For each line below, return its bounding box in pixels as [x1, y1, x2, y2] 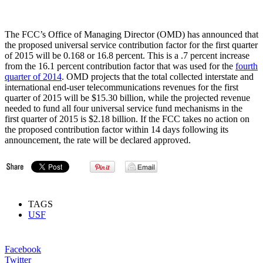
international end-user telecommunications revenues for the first [5, 82, 238, 92]
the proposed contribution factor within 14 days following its [5, 124, 228, 134]
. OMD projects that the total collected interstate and [62, 71, 254, 82]
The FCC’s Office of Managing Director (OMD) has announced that [5, 29, 258, 39]
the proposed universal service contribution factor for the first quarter [5, 39, 258, 50]
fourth [235, 60, 258, 71]
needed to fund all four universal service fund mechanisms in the [5, 103, 242, 113]
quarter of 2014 [5, 71, 62, 82]
